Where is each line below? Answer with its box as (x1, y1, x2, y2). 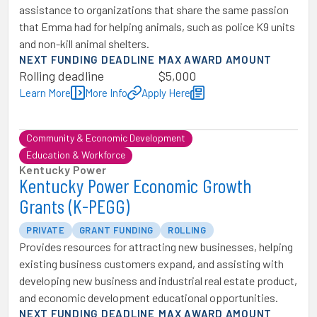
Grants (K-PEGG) (19, 194, 129, 218)
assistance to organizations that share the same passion (19, 3, 289, 16)
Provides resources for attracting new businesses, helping (19, 240, 293, 253)
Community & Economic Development (26, 132, 185, 144)
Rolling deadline (19, 68, 104, 83)
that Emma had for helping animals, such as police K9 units (19, 20, 295, 33)
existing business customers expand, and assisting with (19, 257, 284, 270)
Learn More (19, 86, 71, 99)
